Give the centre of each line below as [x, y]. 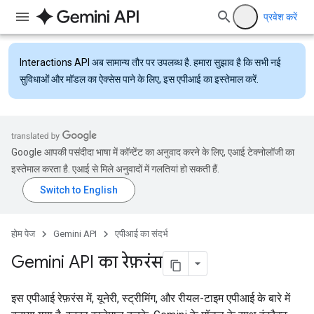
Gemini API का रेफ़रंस [87, 262]
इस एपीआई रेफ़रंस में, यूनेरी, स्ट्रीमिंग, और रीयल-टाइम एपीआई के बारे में [151, 298]
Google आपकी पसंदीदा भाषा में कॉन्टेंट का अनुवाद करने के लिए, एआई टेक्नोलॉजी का [153, 152]
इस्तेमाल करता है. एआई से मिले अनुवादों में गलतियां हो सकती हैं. [115, 169]
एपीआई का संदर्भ [142, 234]
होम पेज [23, 234]
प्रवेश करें [280, 17]
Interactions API [55, 62]
